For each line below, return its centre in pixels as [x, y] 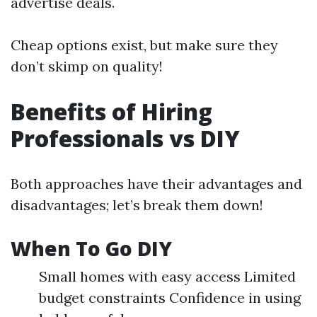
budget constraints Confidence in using [170, 298]
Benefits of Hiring [111, 111]
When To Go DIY [91, 248]
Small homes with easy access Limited [167, 276]
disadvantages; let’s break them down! [137, 205]
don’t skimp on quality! [87, 66]
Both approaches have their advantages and [156, 184]
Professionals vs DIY [125, 138]
